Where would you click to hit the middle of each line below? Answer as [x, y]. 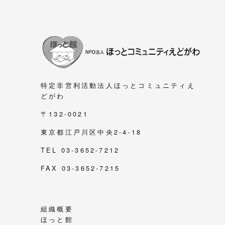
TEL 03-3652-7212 [80, 150]
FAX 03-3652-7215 [81, 168]
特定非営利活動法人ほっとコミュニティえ [118, 85]
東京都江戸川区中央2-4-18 [91, 132]
